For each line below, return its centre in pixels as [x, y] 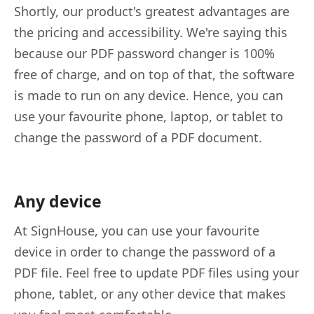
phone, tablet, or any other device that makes [150, 293]
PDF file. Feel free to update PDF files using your [157, 272]
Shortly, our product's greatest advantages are [152, 11]
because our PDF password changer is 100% [144, 53]
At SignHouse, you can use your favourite [137, 230]
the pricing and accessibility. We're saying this [151, 32]
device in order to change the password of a [145, 251]
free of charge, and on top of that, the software [154, 74]
